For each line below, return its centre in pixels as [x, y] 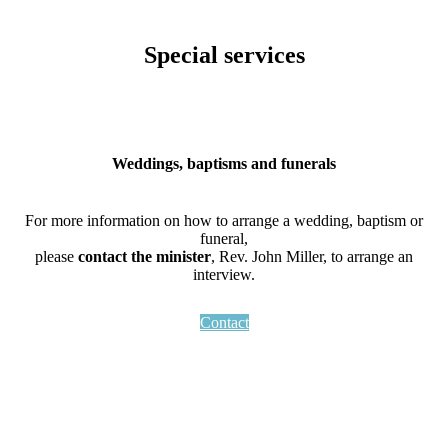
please [56, 257]
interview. [224, 275]
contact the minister [144, 257]
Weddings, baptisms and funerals [224, 164]
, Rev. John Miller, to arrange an [312, 257]
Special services [224, 54]
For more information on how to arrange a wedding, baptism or [224, 221]
